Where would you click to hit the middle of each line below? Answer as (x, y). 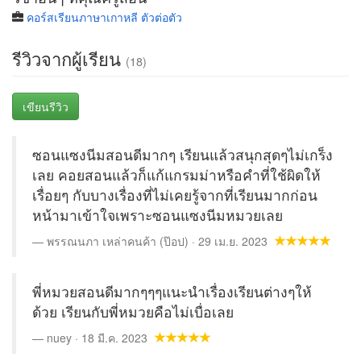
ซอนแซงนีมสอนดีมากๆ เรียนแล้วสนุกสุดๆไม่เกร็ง (183, 154)
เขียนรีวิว (46, 106)
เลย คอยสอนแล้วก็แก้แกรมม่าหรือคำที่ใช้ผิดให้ (176, 174)
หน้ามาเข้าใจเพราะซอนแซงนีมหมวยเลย (158, 215)
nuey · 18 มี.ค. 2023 (99, 338)
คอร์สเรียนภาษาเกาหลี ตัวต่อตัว (104, 17)
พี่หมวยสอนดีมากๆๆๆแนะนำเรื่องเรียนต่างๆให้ (172, 291)
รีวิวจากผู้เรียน (69, 58)
